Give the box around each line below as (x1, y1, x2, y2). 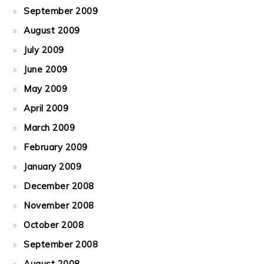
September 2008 (24, 239, 98, 250)
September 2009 (24, 5, 98, 16)
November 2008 (24, 200, 94, 211)
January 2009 (24, 161, 82, 172)
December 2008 (24, 180, 94, 192)
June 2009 (24, 64, 68, 75)
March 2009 (24, 122, 75, 133)
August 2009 (24, 25, 80, 36)
